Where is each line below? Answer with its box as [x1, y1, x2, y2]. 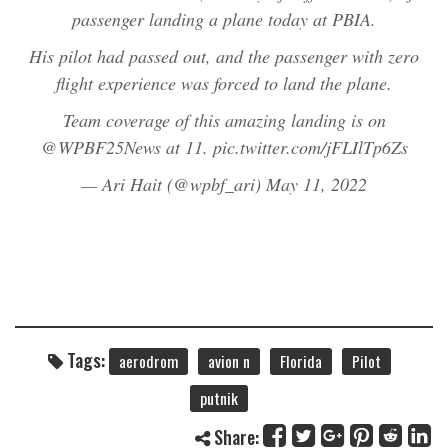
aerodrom [118, 349, 178, 374]
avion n [207, 349, 250, 374]
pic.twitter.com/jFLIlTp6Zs [212, 135, 408, 160]
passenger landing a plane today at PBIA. [72, 7, 376, 32]
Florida [279, 349, 322, 374]
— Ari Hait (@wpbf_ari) [81, 172, 266, 197]
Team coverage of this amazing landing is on [62, 108, 386, 133]
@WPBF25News [40, 135, 161, 160]
